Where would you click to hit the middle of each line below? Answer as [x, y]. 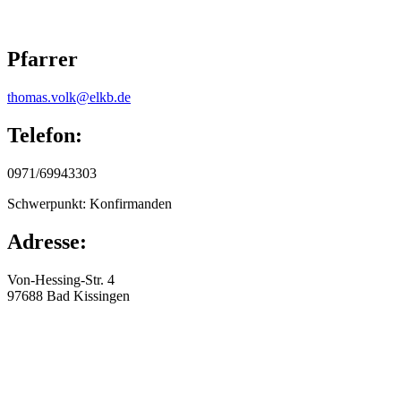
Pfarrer [43, 60]
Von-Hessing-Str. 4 [61, 279]
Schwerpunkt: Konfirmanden [90, 204]
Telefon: [47, 136]
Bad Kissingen [88, 295]
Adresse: [50, 242]
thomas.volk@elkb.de [69, 98]
